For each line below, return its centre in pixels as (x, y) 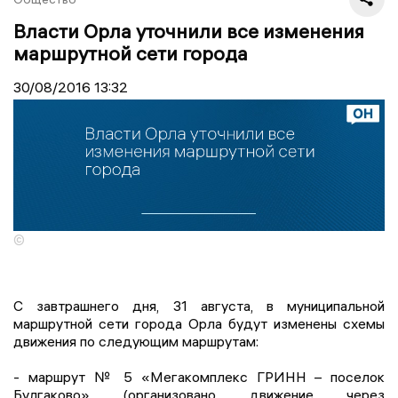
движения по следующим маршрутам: (136, 342)
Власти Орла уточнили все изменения (189, 31)
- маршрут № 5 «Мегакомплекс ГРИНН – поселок (199, 377)
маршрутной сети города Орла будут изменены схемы (199, 324)
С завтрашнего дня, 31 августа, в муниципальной (199, 306)
